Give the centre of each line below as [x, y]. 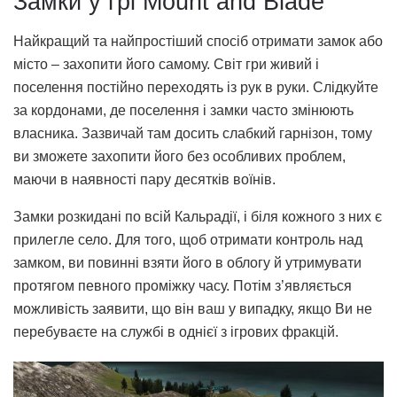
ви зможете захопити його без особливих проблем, [179, 156]
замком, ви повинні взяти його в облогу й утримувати [187, 262]
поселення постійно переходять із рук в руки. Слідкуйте [196, 87]
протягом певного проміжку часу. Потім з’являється [183, 285]
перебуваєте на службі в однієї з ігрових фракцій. [176, 331]
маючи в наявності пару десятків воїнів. [144, 179]
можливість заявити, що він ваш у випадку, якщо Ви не [193, 308]
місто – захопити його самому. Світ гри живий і [166, 64]
